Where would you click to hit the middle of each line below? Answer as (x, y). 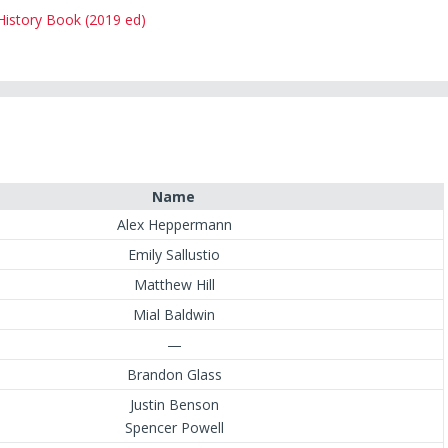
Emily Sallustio (174, 254)
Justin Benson (174, 404)
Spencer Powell (174, 427)
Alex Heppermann (174, 224)
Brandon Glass (174, 374)
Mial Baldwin (174, 314)
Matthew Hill (174, 284)
